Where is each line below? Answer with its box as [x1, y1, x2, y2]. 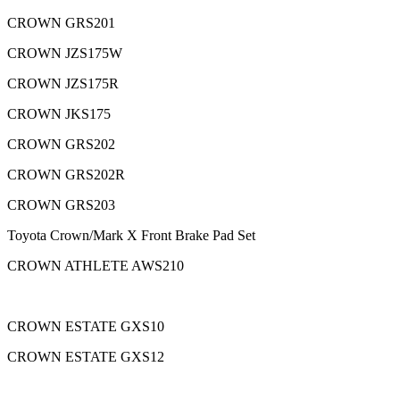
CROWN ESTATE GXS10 [7, 319, 164, 335]
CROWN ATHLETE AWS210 [7, 258, 184, 274]
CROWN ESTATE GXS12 [7, 349, 164, 365]
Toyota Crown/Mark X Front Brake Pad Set [7, 228, 255, 244]
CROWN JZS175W [7, 46, 122, 62]
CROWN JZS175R [7, 76, 119, 92]
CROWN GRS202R [7, 167, 125, 183]
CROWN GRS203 [7, 197, 115, 213]
